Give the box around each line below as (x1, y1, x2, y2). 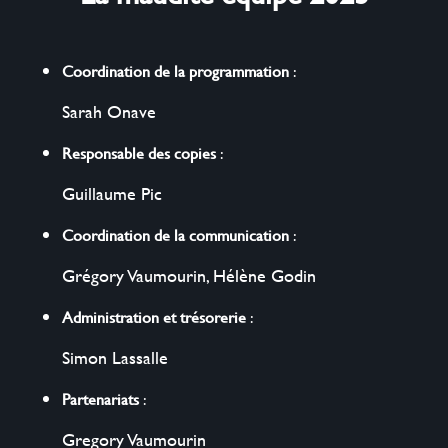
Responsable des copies (62, 140, 217, 164)
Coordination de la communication (62, 222, 290, 246)
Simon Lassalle (62, 343, 169, 371)
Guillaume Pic (62, 179, 163, 207)
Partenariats (62, 386, 140, 410)
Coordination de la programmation (62, 58, 290, 82)
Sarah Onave (62, 97, 157, 125)
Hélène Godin (213, 261, 317, 289)
